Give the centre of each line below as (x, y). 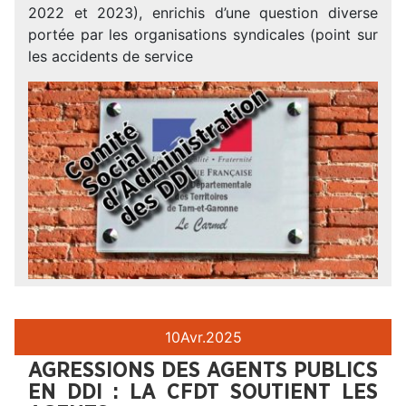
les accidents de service (111, 56)
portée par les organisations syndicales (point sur (203, 34)
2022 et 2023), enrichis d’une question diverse (203, 12)
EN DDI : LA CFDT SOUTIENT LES (203, 392)
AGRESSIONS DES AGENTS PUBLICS (203, 370)
